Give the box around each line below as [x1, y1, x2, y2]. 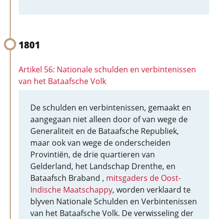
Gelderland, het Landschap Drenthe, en [30, 161, 175, 172]
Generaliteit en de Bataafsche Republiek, [30, 126, 179, 136]
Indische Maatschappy [30, 184, 112, 195]
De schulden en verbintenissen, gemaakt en [30, 102, 191, 113]
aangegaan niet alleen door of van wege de [30, 114, 188, 125]
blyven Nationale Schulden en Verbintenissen [30, 196, 197, 207]
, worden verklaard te [112, 184, 191, 195]
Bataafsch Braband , [30, 173, 106, 183]
